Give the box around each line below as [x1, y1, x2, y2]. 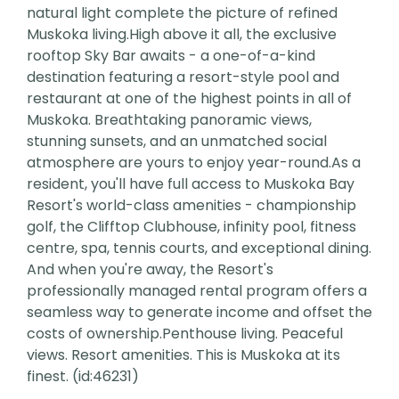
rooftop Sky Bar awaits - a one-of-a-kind [27, 45, 315, 66]
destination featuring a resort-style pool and [27, 66, 339, 87]
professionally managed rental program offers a [27, 280, 367, 301]
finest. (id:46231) [27, 365, 139, 387]
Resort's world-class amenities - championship [27, 194, 356, 216]
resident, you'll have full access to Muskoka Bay [27, 173, 354, 194]
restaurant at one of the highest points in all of [27, 87, 352, 109]
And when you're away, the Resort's [27, 258, 273, 280]
